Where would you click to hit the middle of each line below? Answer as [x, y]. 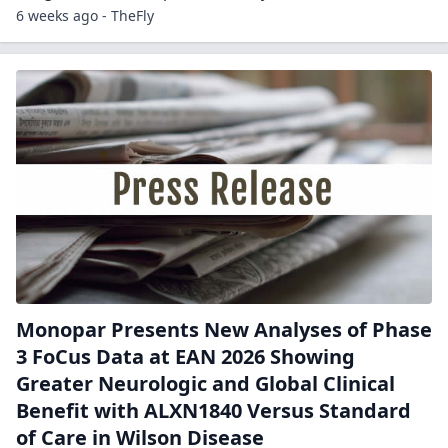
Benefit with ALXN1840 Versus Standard [213, 411]
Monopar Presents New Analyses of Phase [224, 330]
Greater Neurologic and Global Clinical [205, 384]
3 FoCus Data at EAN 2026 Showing [185, 357]
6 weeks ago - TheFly [85, 16]
